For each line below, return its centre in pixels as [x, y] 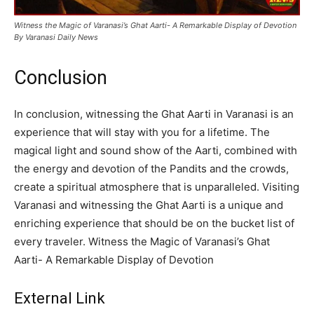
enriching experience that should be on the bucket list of [154, 223]
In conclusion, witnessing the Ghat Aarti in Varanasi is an [154, 114]
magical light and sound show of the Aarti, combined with [156, 150]
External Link [60, 298]
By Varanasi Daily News [56, 37]
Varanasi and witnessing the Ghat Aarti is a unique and [149, 205]
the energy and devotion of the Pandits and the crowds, [151, 168]
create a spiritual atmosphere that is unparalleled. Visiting [157, 186]
